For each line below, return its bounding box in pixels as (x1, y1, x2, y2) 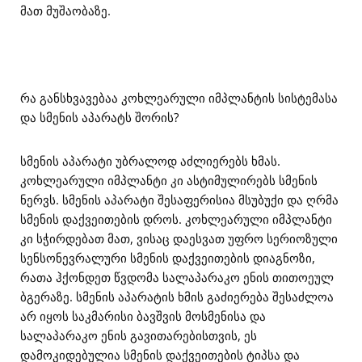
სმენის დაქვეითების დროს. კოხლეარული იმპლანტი (20, 211, 332, 227)
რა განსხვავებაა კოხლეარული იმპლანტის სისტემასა (20, 90, 338, 106)
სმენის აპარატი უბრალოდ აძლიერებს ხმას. (20, 153, 280, 169)
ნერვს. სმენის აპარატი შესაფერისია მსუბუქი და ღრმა (20, 192, 339, 208)
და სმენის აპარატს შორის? (20, 109, 179, 125)
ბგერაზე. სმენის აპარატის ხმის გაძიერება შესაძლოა (20, 288, 334, 305)
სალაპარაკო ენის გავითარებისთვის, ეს (20, 327, 257, 343)
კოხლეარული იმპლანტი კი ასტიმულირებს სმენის (20, 172, 318, 188)
